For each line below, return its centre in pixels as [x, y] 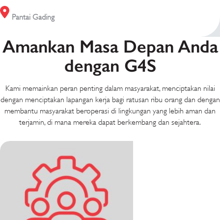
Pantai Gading [33, 17]
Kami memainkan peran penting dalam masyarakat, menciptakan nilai [110, 89]
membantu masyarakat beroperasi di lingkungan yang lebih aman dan [110, 111]
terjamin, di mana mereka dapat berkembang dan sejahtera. [110, 123]
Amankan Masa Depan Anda [110, 47]
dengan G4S [110, 66]
